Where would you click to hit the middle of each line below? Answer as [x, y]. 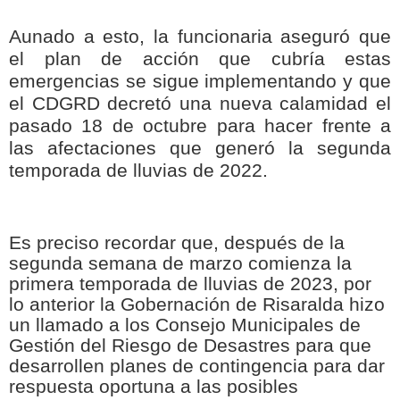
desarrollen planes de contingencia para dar [197, 366]
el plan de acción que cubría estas [200, 59]
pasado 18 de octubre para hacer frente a [200, 126]
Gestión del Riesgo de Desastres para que [190, 345]
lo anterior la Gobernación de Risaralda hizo [197, 304]
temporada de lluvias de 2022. [138, 171]
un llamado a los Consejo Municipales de [185, 325]
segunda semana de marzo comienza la [180, 263]
